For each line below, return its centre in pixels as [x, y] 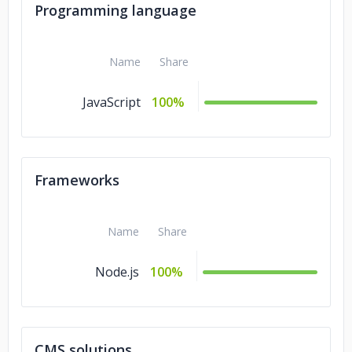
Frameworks [77, 180]
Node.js [117, 272]
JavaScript [112, 102]
